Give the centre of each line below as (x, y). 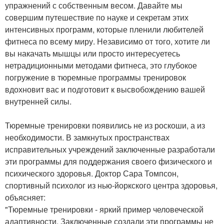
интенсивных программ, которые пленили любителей (104, 29)
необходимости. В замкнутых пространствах (87, 137)
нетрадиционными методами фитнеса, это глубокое (101, 65)
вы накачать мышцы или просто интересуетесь (92, 53)
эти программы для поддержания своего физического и (108, 161)
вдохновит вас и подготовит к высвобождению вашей (105, 89)
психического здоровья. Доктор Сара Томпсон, (92, 173)
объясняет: (25, 197)
